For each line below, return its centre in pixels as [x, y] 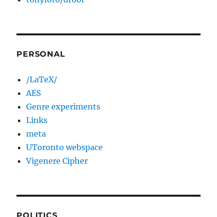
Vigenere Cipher [57, 161]
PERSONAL [41, 54]
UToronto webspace [65, 147]
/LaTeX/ [42, 80]
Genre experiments [63, 107]
